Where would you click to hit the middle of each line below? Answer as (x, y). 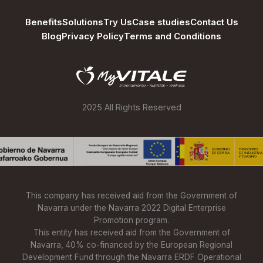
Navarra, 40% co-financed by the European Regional (131, 245)
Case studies (161, 22)
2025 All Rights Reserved (131, 107)
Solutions (82, 22)
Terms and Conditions (173, 36)
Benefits (43, 22)
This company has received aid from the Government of (131, 196)
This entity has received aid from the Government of (131, 233)
